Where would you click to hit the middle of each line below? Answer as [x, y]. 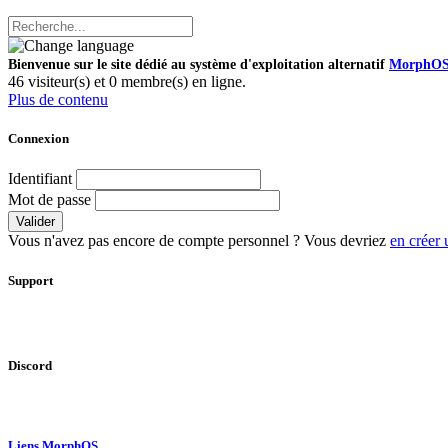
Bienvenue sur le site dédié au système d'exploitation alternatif [198, 64]
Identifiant [40, 179]
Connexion [38, 139]
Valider [35, 222]
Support [30, 280]
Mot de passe [49, 200]
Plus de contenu [58, 99]
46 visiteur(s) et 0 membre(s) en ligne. [127, 81]
